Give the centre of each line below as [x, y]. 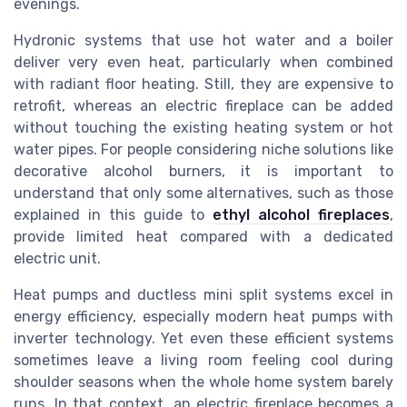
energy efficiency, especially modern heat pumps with [203, 316]
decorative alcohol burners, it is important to [203, 171]
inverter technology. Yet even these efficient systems [203, 338]
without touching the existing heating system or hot [203, 127]
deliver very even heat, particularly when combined [203, 62]
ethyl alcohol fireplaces [302, 214]
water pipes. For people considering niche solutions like [203, 149]
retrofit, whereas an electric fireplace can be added [203, 105]
